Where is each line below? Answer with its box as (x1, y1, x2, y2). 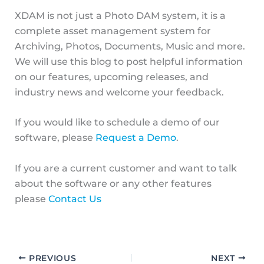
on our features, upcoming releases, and (14, 71, 209, 82)
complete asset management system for (14, 25, 211, 37)
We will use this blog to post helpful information (14, 55, 243, 67)
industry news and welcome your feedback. (14, 86, 224, 98)
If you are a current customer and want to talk (14, 162, 237, 174)
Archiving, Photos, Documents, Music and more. (14, 40, 245, 52)
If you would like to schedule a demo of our (14, 117, 220, 128)
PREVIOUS (26, 253, 77, 263)
